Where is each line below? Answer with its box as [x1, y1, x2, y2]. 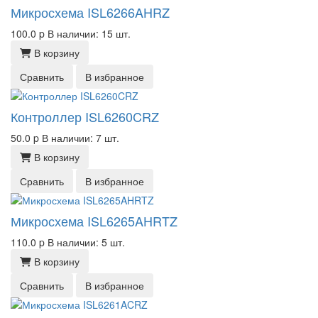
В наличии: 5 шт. [48, 235, 125, 249]
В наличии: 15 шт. [48, 26, 131, 40]
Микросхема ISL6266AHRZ [11, 3, 170, 21]
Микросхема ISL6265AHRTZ [11, 212, 177, 230]
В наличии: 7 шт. [42, 131, 119, 145]
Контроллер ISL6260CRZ [11, 107, 159, 126]
